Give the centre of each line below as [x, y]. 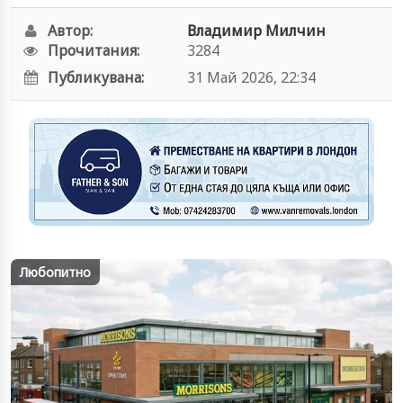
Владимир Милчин [256, 31]
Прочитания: [94, 50]
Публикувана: [96, 77]
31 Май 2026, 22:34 [251, 77]
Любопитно [55, 272]
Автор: [71, 31]
